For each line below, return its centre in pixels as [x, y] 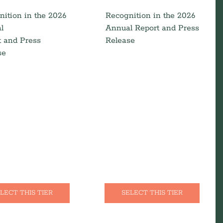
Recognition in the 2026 [151, 16]
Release [120, 41]
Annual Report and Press [153, 28]
